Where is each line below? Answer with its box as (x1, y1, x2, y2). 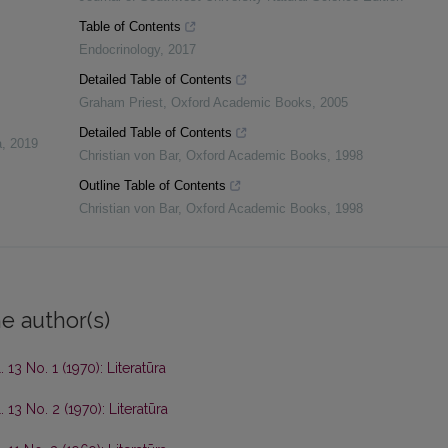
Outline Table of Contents (78, 178, 226, 194)
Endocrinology (78, 42, 160, 58)
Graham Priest (78, 95, 163, 111)
